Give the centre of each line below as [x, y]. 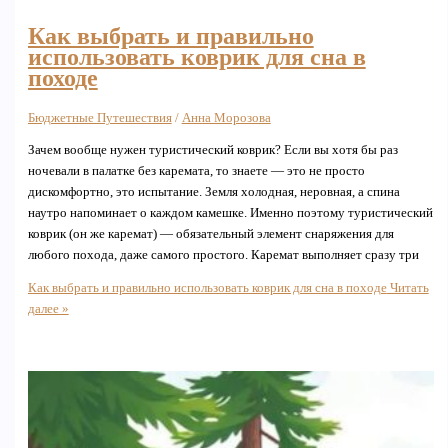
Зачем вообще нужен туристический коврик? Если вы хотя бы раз [212, 149]
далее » [48, 309]
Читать [407, 288]
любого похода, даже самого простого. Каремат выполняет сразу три [223, 254]
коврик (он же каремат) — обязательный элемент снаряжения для [210, 233]
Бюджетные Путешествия [99, 117]
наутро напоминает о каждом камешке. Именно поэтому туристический [230, 212]
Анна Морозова [226, 117]
